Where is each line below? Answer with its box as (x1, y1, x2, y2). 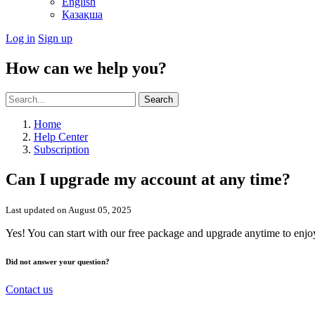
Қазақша (62, 8, 103, 20)
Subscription (34, 143, 89, 155)
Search (144, 94, 173, 105)
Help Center (34, 130, 88, 143)
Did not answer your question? (6, 257, 110, 266)
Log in (6, 32, 35, 44)
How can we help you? (6, 58, 167, 77)
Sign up (38, 32, 72, 44)
